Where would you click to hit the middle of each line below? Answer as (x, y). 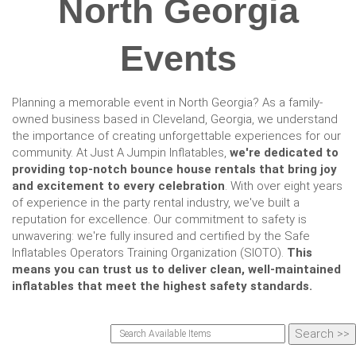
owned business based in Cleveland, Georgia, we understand (175, 120)
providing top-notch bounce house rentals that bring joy (174, 170)
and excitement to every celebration (118, 186)
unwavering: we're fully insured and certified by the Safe (161, 236)
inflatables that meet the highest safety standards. (162, 286)
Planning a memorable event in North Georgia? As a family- (167, 103)
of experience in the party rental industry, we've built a (156, 203)
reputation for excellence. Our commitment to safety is (159, 220)
